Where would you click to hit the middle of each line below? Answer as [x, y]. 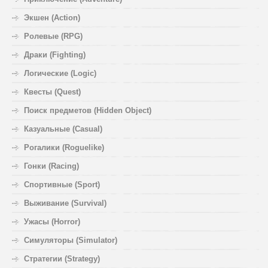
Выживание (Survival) [65, 203]
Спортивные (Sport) [62, 185]
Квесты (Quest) [52, 92]
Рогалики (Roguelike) [64, 148]
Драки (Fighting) [55, 55]
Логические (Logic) [60, 74]
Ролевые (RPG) [53, 36]
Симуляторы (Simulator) [71, 240]
